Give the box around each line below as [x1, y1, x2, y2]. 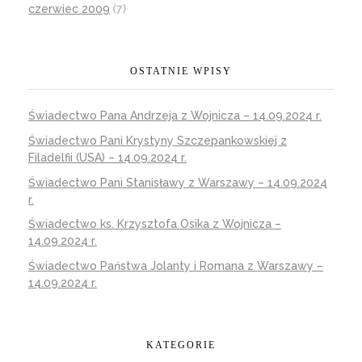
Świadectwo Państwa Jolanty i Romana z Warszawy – [28, 259, 323, 273]
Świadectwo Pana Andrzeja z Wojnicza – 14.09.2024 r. [28, 109, 322, 123]
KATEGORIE [146, 339, 216, 351]
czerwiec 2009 [28, 2, 110, 15]
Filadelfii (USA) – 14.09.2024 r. [28, 150, 187, 164]
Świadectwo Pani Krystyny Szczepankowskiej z [28, 133, 287, 147]
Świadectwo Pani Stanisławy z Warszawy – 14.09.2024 [28, 175, 327, 189]
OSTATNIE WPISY [130, 65, 232, 77]
